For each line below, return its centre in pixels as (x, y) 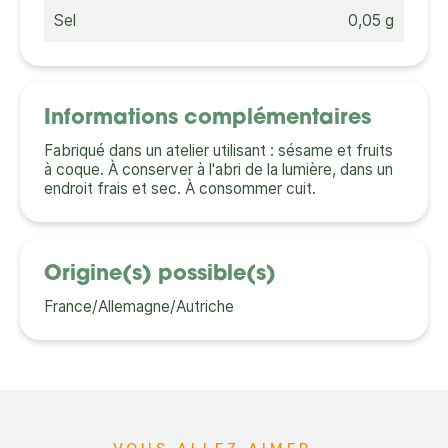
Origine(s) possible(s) (160, 275)
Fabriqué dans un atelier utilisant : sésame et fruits (218, 151)
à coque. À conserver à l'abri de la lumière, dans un (218, 170)
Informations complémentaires (207, 119)
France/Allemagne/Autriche (139, 307)
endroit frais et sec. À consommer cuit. (180, 189)
